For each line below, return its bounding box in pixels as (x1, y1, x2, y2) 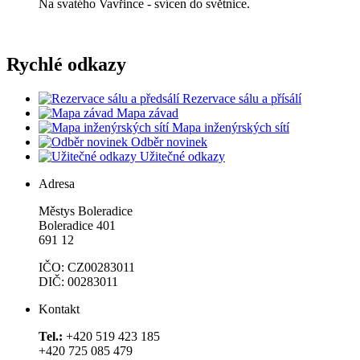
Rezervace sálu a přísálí (182, 92, 301, 106)
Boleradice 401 (39, 219, 116, 233)
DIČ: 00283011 (39, 275, 118, 289)
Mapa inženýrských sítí (172, 121, 289, 135)
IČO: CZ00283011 (39, 260, 135, 275)
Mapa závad (117, 106, 178, 121)
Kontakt (39, 302, 80, 317)
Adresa (39, 177, 75, 191)
